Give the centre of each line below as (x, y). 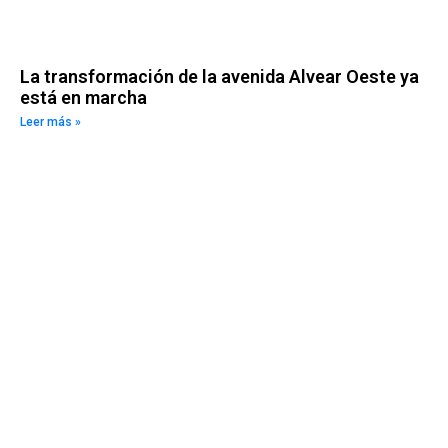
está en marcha (83, 97)
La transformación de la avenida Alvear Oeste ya (219, 76)
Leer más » (50, 121)
